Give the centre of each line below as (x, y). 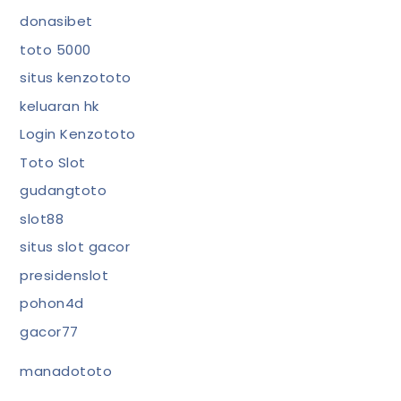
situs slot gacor (75, 247)
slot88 (42, 218)
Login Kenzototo (78, 134)
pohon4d (52, 303)
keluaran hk (60, 106)
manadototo (66, 371)
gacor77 (49, 331)
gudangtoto (64, 190)
